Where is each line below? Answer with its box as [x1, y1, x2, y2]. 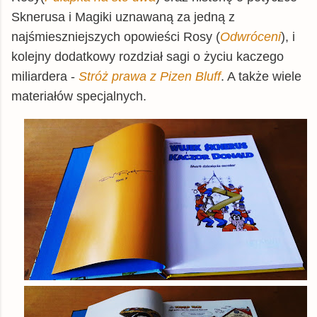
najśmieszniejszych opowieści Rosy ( [11, 29, 220, 44]
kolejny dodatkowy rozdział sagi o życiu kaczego [11, 49, 284, 64]
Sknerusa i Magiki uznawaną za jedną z [11, 9, 235, 24]
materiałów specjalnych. [11, 88, 146, 103]
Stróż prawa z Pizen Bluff [79, 69, 221, 83]
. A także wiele [221, 69, 301, 83]
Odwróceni [220, 29, 281, 44]
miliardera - [11, 69, 79, 83]
